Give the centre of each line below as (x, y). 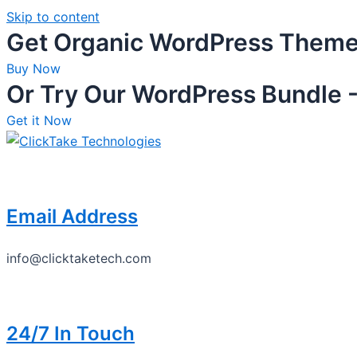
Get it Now (39, 120)
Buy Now (33, 69)
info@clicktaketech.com (79, 258)
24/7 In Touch (71, 333)
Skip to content (53, 17)
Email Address (72, 216)
